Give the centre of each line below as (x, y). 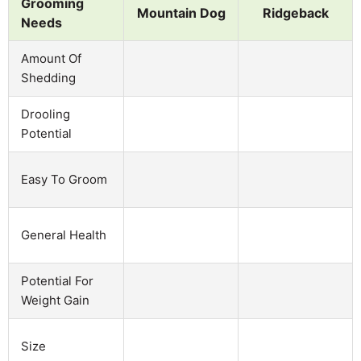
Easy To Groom (64, 179)
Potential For (57, 280)
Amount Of (51, 58)
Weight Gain (55, 300)
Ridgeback (295, 12)
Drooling (46, 114)
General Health (64, 234)
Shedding (48, 77)
